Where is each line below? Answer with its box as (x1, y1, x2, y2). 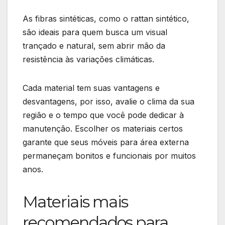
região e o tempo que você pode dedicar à (23, 109, 184, 120)
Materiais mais (23, 191, 128, 211)
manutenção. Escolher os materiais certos (23, 123, 183, 134)
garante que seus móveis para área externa (23, 137, 189, 147)
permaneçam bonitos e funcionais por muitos (23, 150, 196, 161)
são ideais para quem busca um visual (23, 27, 167, 37)
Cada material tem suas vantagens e (23, 82, 160, 93)
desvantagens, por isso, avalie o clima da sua (23, 96, 194, 106)
